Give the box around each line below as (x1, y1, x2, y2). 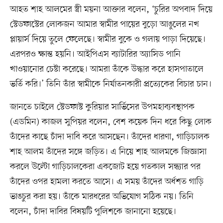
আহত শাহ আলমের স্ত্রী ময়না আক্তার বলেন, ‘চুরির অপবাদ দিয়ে (9, 3, 213, 16)
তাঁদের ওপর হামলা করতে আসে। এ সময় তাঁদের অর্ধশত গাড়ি (9, 176, 204, 188)
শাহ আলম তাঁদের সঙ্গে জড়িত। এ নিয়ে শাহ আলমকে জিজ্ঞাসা (9, 146, 207, 158)
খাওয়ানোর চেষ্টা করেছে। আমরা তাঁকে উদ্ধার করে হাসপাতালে (9, 63, 204, 76)
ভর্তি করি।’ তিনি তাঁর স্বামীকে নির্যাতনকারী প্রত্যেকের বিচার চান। (9, 78, 212, 91)
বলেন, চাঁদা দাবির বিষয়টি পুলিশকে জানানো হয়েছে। (9, 206, 176, 218)
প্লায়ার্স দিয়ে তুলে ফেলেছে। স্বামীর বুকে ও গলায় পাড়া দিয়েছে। (9, 33, 206, 46)
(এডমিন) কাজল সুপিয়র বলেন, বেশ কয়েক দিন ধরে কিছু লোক (9, 116, 212, 128)
